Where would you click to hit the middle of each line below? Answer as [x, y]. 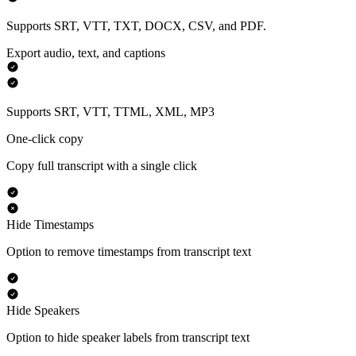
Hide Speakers [43, 311]
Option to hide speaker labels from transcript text [128, 338]
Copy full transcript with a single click [102, 166]
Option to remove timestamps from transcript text [129, 252]
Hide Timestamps [50, 225]
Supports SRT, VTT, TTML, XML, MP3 [110, 112]
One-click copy [45, 139]
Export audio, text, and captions [86, 53]
